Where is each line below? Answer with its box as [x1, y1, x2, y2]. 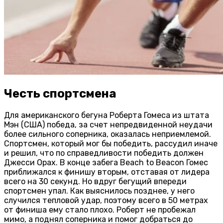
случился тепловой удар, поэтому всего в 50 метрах [4, 196, 208, 206]
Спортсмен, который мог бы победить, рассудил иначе [4, 139, 218, 149]
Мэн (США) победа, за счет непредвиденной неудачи [4, 120, 213, 130]
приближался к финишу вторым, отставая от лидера [4, 167, 210, 177]
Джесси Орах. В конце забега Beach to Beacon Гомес [4, 158, 208, 168]
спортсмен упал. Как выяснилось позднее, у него [4, 186, 195, 196]
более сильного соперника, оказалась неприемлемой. [4, 129, 211, 139]
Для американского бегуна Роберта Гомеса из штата [4, 111, 209, 120]
